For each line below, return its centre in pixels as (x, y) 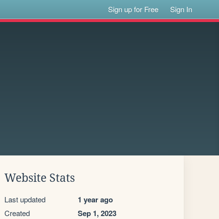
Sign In (181, 9)
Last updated (25, 199)
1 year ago (95, 199)
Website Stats (40, 178)
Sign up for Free (133, 9)
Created (17, 213)
